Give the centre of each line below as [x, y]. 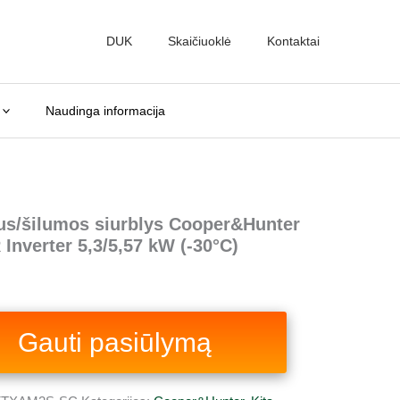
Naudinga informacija [106, 110]
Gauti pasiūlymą [114, 342]
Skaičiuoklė [200, 42]
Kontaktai [293, 42]
